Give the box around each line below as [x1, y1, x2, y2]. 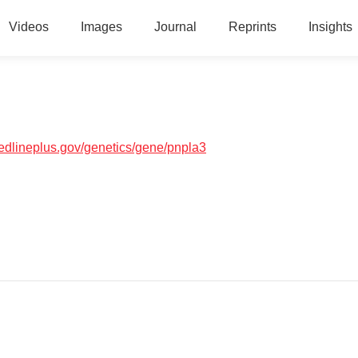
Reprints [228, 20, 276, 34]
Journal [153, 20, 197, 34]
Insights [308, 20, 352, 34]
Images [80, 20, 122, 34]
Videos [8, 20, 49, 34]
